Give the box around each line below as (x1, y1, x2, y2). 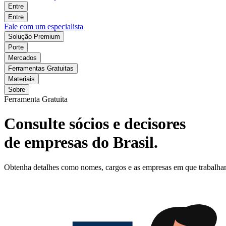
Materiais (8, 75, 35, 83)
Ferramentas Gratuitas (8, 64, 74, 72)
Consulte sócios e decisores (4, 115, 186, 133)
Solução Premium (8, 32, 60, 40)
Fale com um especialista (4, 22, 83, 31)
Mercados (8, 53, 37, 62)
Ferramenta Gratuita (4, 94, 68, 103)
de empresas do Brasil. (4, 133, 158, 152)
